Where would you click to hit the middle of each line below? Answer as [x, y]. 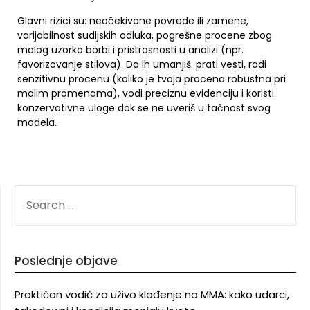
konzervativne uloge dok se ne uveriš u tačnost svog [144, 108]
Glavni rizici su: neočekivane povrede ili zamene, [133, 21]
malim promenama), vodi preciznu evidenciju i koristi [146, 93]
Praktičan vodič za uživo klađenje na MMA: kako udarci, [152, 294]
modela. [37, 122]
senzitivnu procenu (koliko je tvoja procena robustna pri [152, 79]
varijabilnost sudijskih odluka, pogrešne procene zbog [145, 35]
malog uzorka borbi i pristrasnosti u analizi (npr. [130, 50]
